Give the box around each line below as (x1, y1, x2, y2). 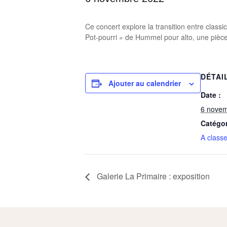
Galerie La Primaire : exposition (95, 170, 210, 182)
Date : (201, 90, 221, 100)
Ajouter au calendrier (108, 78, 181, 88)
